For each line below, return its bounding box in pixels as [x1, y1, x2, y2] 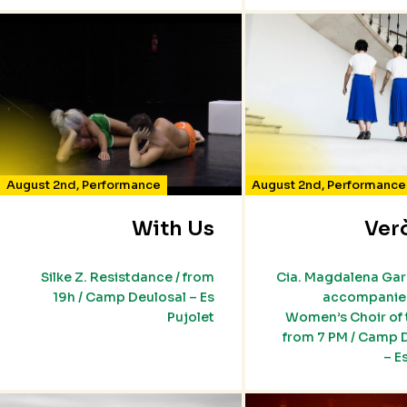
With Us [131, 216, 214, 242]
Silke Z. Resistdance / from [40, 269, 214, 286]
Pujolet [166, 309, 214, 326]
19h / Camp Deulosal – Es [52, 289, 214, 306]
